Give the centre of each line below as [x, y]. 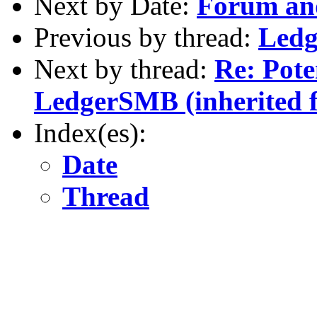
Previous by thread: [146, 37]
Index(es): [90, 132]
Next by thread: [124, 69]
